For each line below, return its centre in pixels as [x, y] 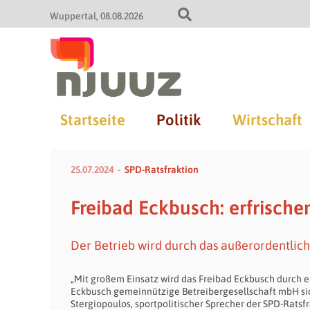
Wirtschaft [267, 120]
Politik [178, 120]
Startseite [92, 120]
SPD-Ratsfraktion [162, 170]
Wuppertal [73, 16]
